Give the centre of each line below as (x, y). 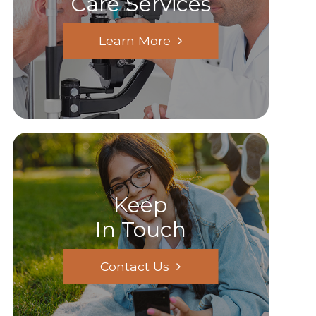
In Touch (140, 230)
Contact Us (135, 266)
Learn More (135, 41)
